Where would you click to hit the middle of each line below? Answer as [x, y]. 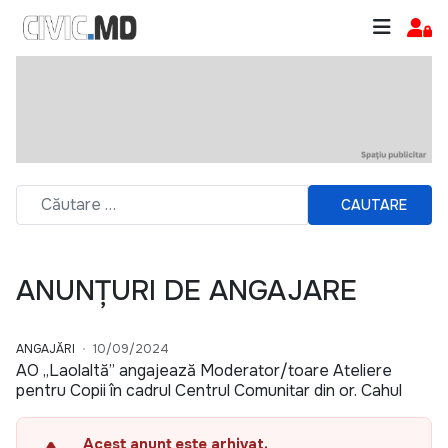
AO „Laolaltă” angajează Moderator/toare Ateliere [204, 371]
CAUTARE [374, 204]
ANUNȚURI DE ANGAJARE [186, 291]
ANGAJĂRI [45, 349]
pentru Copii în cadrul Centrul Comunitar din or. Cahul [209, 391]
